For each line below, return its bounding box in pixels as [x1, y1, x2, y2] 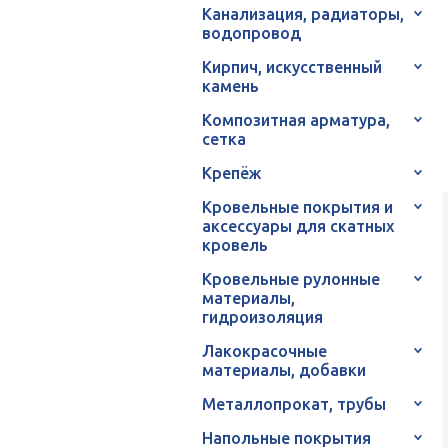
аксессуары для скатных [202, 216, 394, 235]
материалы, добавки [202, 360, 366, 379]
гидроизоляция [202, 307, 323, 326]
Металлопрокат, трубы [202, 394, 386, 413]
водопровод [202, 23, 301, 42]
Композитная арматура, [202, 110, 390, 129]
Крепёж [202, 163, 261, 182]
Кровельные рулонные [202, 269, 380, 288]
